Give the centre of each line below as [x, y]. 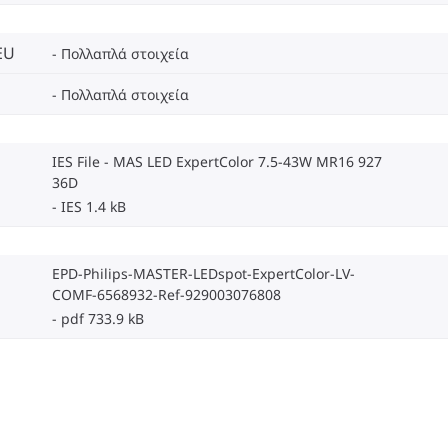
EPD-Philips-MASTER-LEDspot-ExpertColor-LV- [203, 273]
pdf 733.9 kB [102, 318]
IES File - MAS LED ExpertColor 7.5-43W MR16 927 [217, 161]
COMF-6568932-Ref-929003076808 [166, 294]
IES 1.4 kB [93, 206]
